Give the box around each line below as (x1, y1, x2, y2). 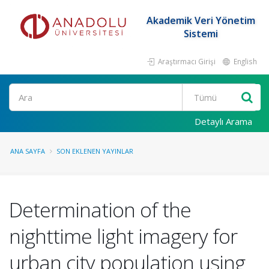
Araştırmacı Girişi (156, 56, 216, 66)
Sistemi (183, 27, 218, 40)
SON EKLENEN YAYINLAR (56, 147, 133, 156)
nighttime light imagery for (9, 222, 237, 250)
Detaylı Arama (195, 115, 252, 127)
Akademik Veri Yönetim (146, 14, 255, 27)
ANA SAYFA (10, 147, 45, 156)
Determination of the (9, 196, 191, 223)
